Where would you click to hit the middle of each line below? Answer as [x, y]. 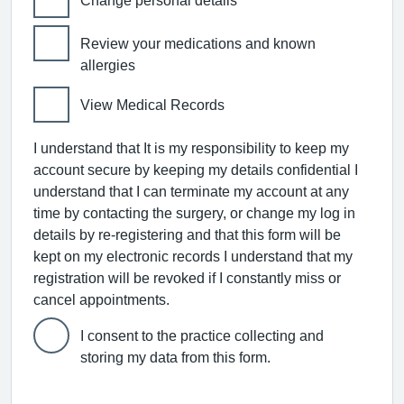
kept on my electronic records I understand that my [193, 256]
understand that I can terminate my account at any [191, 191]
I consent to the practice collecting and [202, 335]
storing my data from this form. [175, 357]
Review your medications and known [198, 43]
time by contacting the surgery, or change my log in [194, 213]
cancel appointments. [101, 299]
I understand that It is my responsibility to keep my [191, 148]
